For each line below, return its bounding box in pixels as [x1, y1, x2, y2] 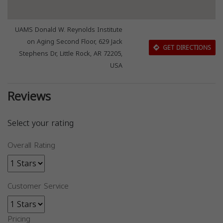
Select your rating [7, 115, 74, 131]
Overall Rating [7, 138, 55, 152]
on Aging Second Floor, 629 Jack [27, 36, 123, 48]
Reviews [7, 85, 51, 108]
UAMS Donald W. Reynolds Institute [15, 24, 123, 36]
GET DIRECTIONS [160, 42, 211, 53]
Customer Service [7, 179, 69, 193]
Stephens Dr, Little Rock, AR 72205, [19, 48, 123, 60]
